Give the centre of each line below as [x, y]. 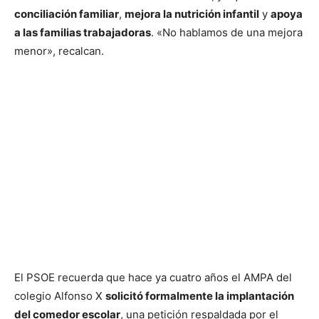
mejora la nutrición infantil [192, 14]
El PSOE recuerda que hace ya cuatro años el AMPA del [153, 277]
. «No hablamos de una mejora [227, 32]
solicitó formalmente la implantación [200, 296]
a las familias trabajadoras [83, 32]
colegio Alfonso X [60, 296]
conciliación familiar [67, 14]
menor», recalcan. [59, 51]
